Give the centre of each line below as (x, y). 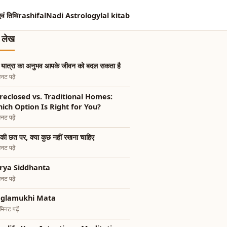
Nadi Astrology (73, 15)
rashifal (32, 15)
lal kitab (115, 15)
